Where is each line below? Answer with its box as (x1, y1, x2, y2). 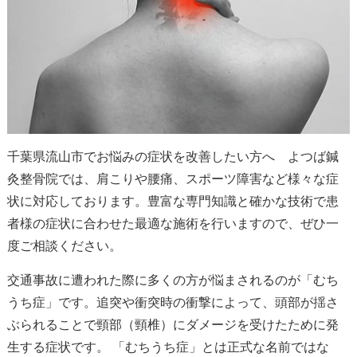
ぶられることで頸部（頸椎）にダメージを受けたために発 (6, 317, 339, 331)
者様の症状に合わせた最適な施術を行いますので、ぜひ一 (6, 216, 339, 230)
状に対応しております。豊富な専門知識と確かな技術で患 (6, 194, 339, 208)
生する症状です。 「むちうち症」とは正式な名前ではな (6, 339, 329, 354)
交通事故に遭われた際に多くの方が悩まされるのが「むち (6, 273, 339, 287)
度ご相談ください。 (6, 238, 122, 253)
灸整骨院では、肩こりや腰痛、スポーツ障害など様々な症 (6, 171, 339, 186)
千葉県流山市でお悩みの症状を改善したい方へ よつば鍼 (6, 149, 339, 163)
